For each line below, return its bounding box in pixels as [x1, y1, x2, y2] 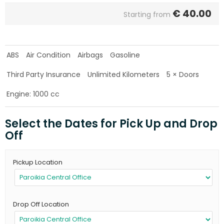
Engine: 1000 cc [6, 88, 59, 99]
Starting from [123, 9, 170, 19]
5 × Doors [166, 69, 199, 79]
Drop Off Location [13, 200, 69, 209]
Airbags [77, 49, 103, 60]
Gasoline [110, 49, 140, 60]
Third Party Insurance [6, 69, 80, 79]
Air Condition [26, 49, 70, 60]
